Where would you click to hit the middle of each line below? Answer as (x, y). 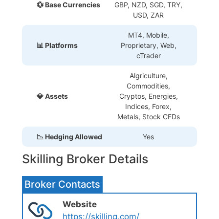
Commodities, (148, 86)
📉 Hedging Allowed (69, 136)
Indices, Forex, (148, 106)
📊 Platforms (57, 45)
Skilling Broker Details (85, 159)
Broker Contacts (62, 184)
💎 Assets (52, 96)
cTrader (148, 55)
